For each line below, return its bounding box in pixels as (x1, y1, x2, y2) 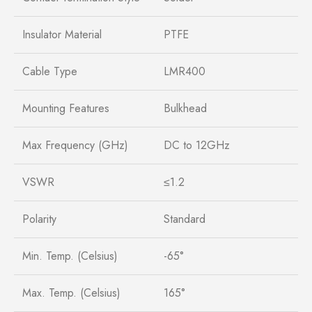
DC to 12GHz (164, 136, 230, 153)
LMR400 (164, 63, 205, 79)
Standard (164, 210, 205, 227)
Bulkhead (164, 100, 207, 116)
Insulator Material (22, 26, 102, 42)
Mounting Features (22, 100, 109, 116)
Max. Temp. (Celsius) (22, 284, 120, 301)
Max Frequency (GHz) (22, 136, 128, 153)
